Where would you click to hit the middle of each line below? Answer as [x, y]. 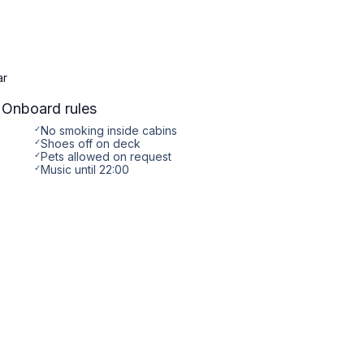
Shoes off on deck [91, 143]
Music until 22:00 [85, 169]
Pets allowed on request [106, 156]
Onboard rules [49, 108]
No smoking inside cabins [109, 130]
